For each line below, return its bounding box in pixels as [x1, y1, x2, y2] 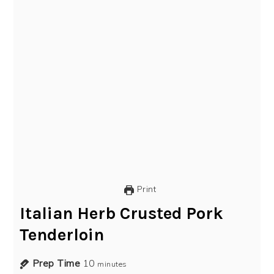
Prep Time [32, 257, 81, 270]
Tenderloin [20, 225, 105, 245]
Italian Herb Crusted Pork [20, 204, 224, 224]
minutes [97, 259, 127, 269]
